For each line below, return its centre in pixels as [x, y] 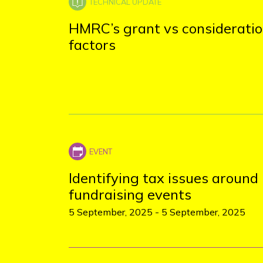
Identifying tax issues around [163, 178]
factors [92, 45]
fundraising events [130, 194]
